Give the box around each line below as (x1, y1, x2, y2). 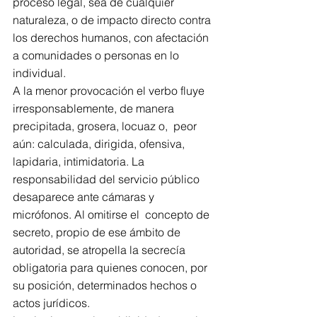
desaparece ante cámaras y (13, 190, 157, 204)
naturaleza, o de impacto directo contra (13, 13, 214, 27)
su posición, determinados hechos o (13, 278, 200, 292)
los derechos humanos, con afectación (13, 30, 212, 45)
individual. (13, 66, 66, 80)
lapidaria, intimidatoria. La (13, 154, 147, 168)
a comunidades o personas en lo (13, 48, 182, 62)
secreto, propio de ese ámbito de (13, 225, 183, 239)
